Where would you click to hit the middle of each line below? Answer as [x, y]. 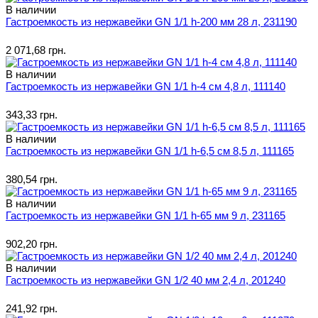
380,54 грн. [32, 179]
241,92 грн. [32, 308]
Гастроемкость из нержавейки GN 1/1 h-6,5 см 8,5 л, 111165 [150, 150]
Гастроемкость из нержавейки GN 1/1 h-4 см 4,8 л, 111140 [146, 86]
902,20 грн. [32, 243]
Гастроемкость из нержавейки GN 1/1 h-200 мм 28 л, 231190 [151, 21]
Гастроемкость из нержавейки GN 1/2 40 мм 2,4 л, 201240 [146, 280]
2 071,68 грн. [36, 50]
